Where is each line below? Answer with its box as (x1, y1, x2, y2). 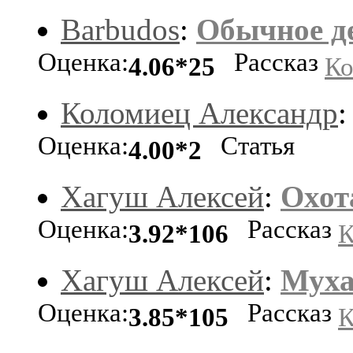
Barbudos (61, 12, 180, 46)
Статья (202, 131, 295, 165)
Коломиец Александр (61, 95, 338, 130)
